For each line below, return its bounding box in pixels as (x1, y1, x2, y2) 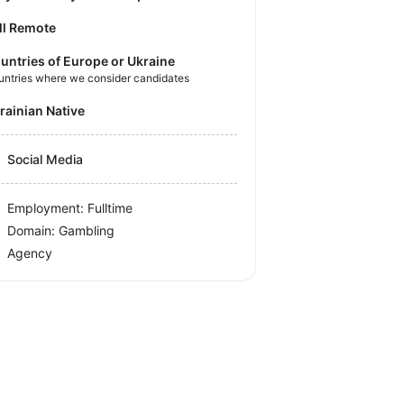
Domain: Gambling (7, 222, 115, 238)
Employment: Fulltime (7, 199, 133, 216)
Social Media (7, 151, 84, 167)
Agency (7, 244, 53, 261)
